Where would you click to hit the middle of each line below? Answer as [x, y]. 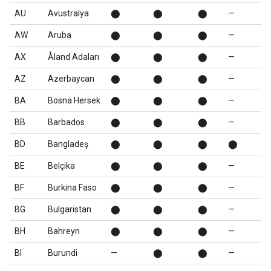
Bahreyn [64, 231]
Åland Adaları [73, 57]
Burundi [63, 253]
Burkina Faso [72, 188]
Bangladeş [68, 144]
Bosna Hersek [74, 100]
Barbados [66, 122]
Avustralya [68, 13]
